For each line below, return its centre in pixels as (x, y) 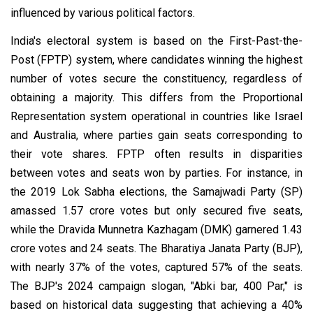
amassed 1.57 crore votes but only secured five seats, (156, 210)
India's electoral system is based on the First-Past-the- (156, 41)
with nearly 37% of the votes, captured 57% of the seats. (156, 267)
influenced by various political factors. (103, 13)
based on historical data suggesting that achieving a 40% (156, 305)
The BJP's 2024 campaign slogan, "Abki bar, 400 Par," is (156, 286)
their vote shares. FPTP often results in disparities (156, 154)
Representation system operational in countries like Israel (156, 116)
